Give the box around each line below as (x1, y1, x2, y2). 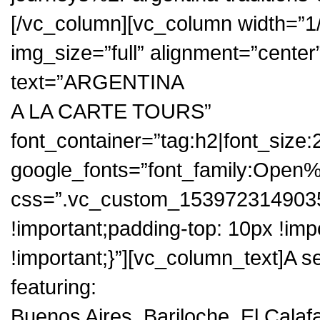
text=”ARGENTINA (11, 70, 184, 94)
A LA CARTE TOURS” (11, 99, 211, 123)
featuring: (11, 275, 96, 299)
